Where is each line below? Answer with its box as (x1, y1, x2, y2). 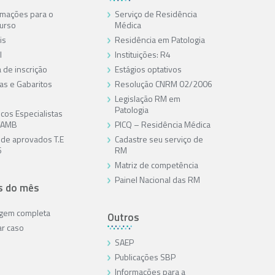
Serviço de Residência (114, 7, 197, 21)
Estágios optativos (114, 63, 182, 76)
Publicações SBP (114, 250, 176, 264)
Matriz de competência (114, 158, 198, 172)
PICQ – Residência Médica (114, 118, 211, 131)
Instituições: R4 (114, 48, 171, 61)
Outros (107, 209, 139, 226)
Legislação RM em (114, 92, 180, 106)
